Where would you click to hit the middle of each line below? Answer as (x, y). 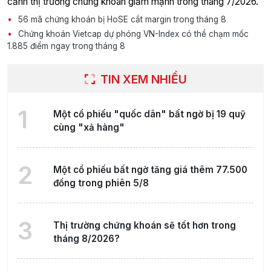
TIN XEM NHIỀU (142, 79)
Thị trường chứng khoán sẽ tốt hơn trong (144, 225)
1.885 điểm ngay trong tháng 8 (66, 46)
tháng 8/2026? (86, 238)
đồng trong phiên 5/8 (101, 183)
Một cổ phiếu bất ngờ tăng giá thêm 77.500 (150, 169)
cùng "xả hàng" (89, 127)
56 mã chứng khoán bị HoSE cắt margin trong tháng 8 (121, 19)
